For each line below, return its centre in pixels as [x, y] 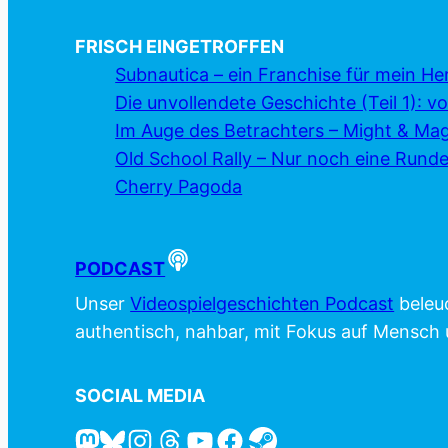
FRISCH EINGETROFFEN [180, 47]
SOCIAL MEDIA [140, 396]
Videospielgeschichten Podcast [262, 304]
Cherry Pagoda [179, 187]
